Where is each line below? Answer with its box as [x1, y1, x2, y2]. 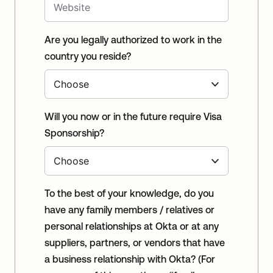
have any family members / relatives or [44, 204, 214, 216]
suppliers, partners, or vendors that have [44, 237, 225, 249]
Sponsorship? [44, 127, 104, 139]
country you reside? [44, 51, 131, 62]
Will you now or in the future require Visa [44, 111, 222, 122]
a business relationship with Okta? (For [44, 253, 198, 265]
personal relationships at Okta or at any [44, 221, 219, 232]
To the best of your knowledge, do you [44, 188, 214, 199]
